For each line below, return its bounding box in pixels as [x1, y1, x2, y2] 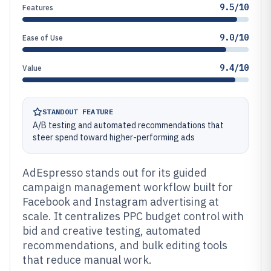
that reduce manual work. [22, 253, 152, 267]
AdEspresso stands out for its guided [22, 166, 207, 180]
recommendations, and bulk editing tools [22, 238, 227, 252]
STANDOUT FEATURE [42, 107, 113, 116]
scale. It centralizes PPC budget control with [22, 209, 244, 223]
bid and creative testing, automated [22, 224, 201, 238]
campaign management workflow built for [22, 180, 233, 194]
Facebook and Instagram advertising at [22, 195, 219, 209]
